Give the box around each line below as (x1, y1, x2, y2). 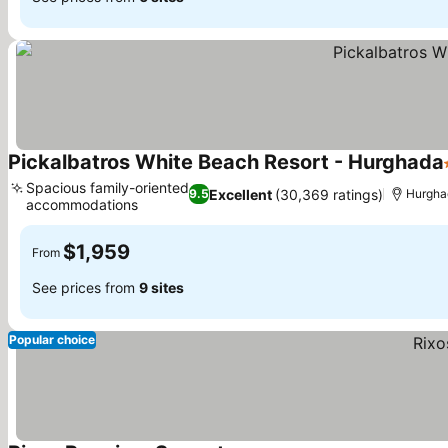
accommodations (26, 196, 138, 213)
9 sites (139, 278, 184, 296)
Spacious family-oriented (26, 179, 189, 196)
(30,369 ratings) (275, 185, 384, 203)
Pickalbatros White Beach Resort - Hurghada (8, 150, 444, 174)
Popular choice (9, 332, 95, 347)
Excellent (209, 185, 273, 203)
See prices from (32, 278, 139, 296)
